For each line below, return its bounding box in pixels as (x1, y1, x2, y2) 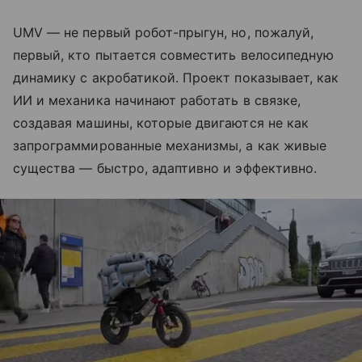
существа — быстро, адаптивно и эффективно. (13, 159, 318, 176)
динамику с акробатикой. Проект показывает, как (13, 69, 339, 86)
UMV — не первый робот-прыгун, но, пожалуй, (13, 23, 314, 40)
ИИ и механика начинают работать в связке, (13, 91, 301, 108)
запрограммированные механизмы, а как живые (13, 137, 327, 154)
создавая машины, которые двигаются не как (13, 114, 309, 131)
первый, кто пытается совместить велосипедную (13, 46, 335, 63)
